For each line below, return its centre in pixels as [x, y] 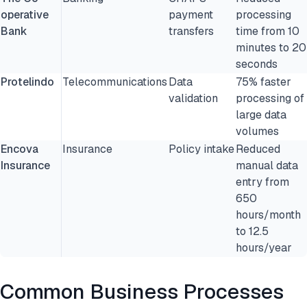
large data [261, 115]
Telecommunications [115, 82]
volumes [257, 131]
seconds [257, 64]
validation [193, 98]
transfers [191, 31]
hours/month [268, 215]
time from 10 [268, 31]
